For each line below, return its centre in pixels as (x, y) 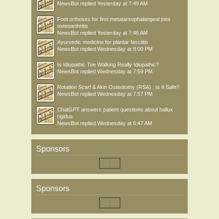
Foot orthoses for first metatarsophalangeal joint (114, 19)
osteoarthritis (73, 26)
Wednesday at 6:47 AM (125, 123)
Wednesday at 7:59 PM (125, 71)
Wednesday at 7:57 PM (125, 94)
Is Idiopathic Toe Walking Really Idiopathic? (108, 65)
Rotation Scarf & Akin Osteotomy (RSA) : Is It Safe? (118, 87)
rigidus (65, 116)
